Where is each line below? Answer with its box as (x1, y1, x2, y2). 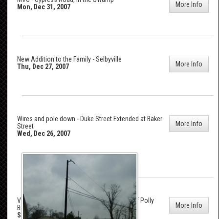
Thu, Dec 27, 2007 (17, 62, 69, 70)
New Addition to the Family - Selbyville (17, 55, 122, 63)
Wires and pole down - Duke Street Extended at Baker (17, 114, 162, 123)
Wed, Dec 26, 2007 (17, 129, 70, 137)
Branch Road (17, 203, 52, 212)
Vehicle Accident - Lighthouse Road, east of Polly (17, 196, 154, 204)
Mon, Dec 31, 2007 (17, 2, 70, 11)
